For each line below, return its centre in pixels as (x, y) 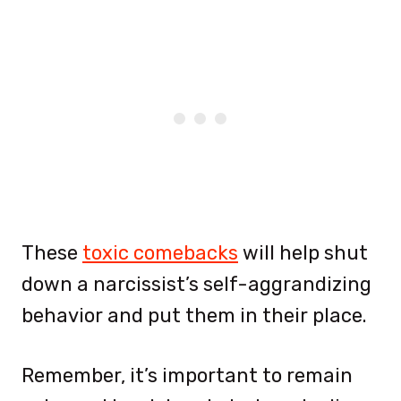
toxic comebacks (160, 252)
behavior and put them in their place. (194, 315)
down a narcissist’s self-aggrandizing (196, 284)
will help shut (303, 252)
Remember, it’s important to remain (187, 375)
